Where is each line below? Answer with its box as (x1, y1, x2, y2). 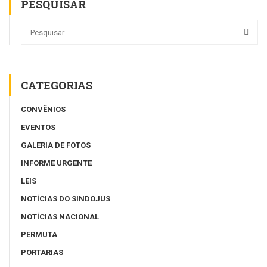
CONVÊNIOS (21, 105, 66, 114)
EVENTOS (21, 123, 55, 132)
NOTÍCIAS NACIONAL (21, 212, 99, 222)
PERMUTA (21, 230, 57, 240)
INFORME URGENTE (21, 159, 92, 168)
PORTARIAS (21, 248, 63, 257)
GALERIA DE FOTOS (21, 141, 91, 150)
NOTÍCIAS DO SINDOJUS (21, 194, 110, 204)
